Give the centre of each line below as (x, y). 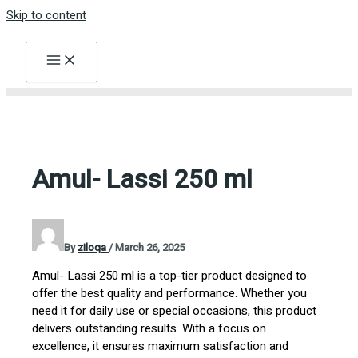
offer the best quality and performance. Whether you (170, 293)
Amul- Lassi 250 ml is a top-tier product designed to (170, 275)
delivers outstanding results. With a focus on (149, 328)
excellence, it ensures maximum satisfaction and (161, 346)
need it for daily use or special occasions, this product (175, 310)
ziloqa (93, 247)
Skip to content (46, 15)
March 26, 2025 (150, 247)
